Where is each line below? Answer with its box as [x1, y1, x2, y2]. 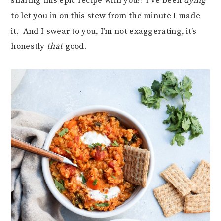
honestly [11, 40, 47, 52]
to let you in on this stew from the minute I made [11, 10, 201, 21]
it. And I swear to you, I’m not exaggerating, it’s [11, 25, 197, 37]
